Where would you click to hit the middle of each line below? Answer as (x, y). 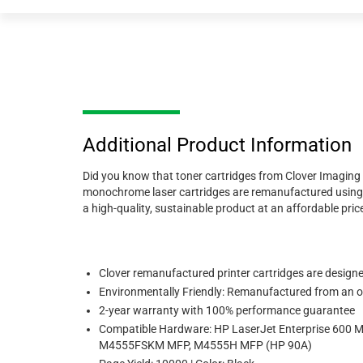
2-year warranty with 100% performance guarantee (227, 310)
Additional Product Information (217, 145)
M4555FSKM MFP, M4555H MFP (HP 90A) (205, 345)
